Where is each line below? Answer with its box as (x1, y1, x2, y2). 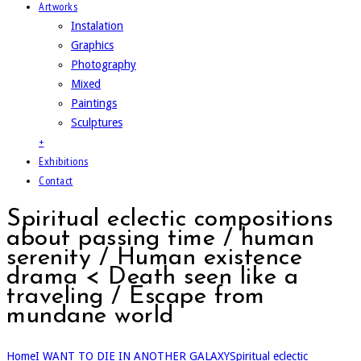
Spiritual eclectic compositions (6, 206, 334, 232)
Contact (39, 173, 73, 188)
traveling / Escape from (6, 284, 265, 309)
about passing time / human (6, 226, 314, 251)
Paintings (71, 97, 117, 110)
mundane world (6, 303, 174, 329)
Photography (71, 58, 136, 71)
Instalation (71, 19, 123, 32)
